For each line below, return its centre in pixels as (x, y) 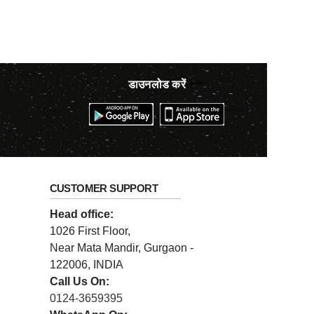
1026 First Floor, (90, 231)
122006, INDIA (86, 265)
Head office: (81, 214)
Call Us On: (79, 281)
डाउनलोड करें (157, 84)
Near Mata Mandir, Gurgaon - (121, 248)
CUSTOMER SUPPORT (104, 188)
